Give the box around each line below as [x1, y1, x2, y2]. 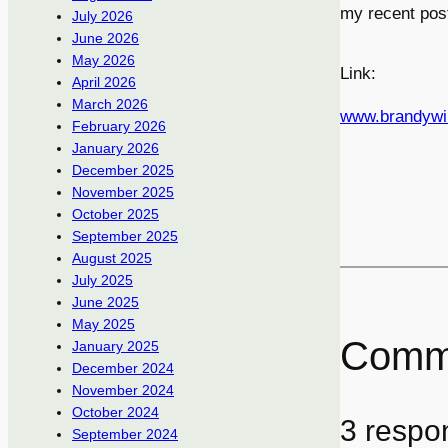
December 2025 [72, 162, 174, 179]
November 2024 [72, 382, 174, 399]
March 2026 [72, 96, 148, 113]
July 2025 [72, 272, 133, 289]
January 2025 [72, 338, 159, 355]
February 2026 [72, 118, 166, 135]
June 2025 [72, 294, 139, 311]
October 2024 [72, 404, 159, 421]
